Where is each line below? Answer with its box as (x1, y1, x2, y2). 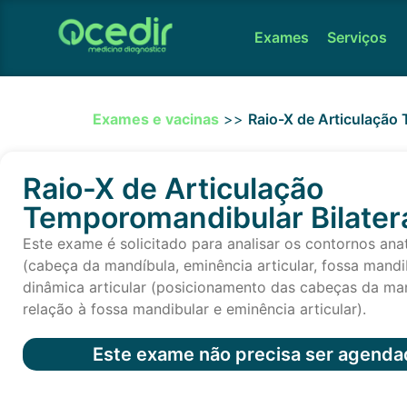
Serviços (327, 28, 388, 46)
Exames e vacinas (93, 109, 219, 128)
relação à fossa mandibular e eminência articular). (23, 300, 366, 319)
